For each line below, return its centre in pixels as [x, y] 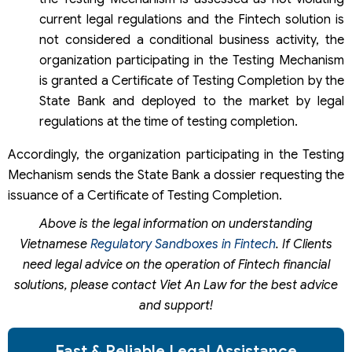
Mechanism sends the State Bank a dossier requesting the [176, 175]
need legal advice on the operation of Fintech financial [176, 264]
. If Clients [304, 244]
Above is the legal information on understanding [176, 224]
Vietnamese [53, 244]
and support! [176, 305]
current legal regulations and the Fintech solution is [192, 19]
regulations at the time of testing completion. [169, 121]
